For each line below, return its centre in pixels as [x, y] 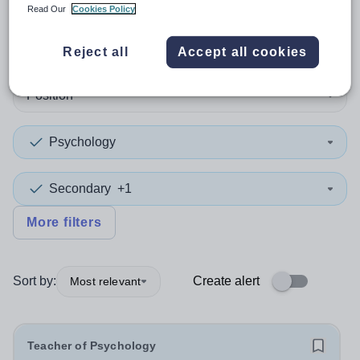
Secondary [80, 188]
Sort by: [35, 281]
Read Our [48, 8]
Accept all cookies [242, 51]
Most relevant [106, 281]
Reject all [96, 51]
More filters [64, 222]
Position [50, 95]
